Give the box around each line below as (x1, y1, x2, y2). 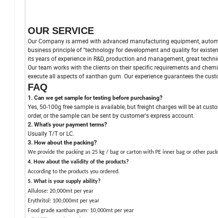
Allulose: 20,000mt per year (28, 188, 93, 195)
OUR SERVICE (28, 25, 94, 36)
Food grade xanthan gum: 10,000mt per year (28, 208, 134, 214)
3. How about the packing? (28, 139, 98, 146)
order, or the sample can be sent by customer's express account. (28, 111, 195, 120)
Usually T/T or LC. (28, 129, 74, 138)
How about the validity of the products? (34, 159, 130, 165)
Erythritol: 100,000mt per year (28, 198, 99, 204)
